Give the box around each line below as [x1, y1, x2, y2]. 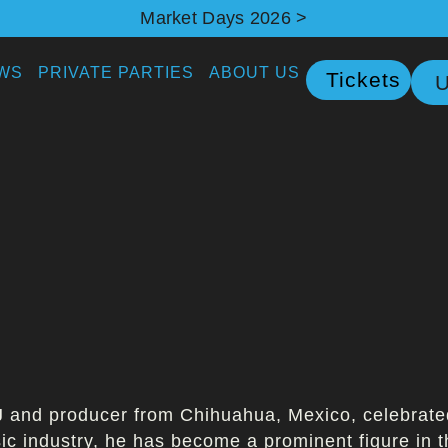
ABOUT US [209, 64, 301, 82]
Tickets [326, 68, 402, 92]
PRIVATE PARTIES [38, 64, 195, 82]
